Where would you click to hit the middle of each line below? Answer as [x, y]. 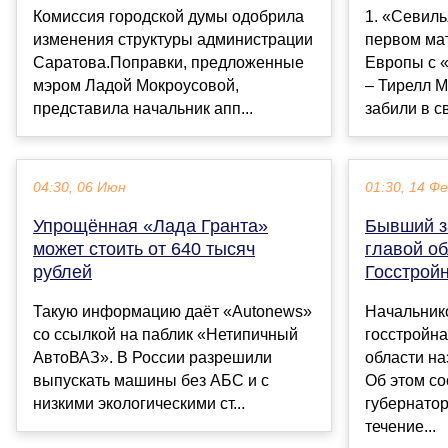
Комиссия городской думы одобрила [168, 16]
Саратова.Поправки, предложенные [168, 62]
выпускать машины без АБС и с [151, 380]
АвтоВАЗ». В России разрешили [152, 357]
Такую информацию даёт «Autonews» [172, 311]
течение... [400, 426]
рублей [62, 271]
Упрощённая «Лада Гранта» [150, 225]
